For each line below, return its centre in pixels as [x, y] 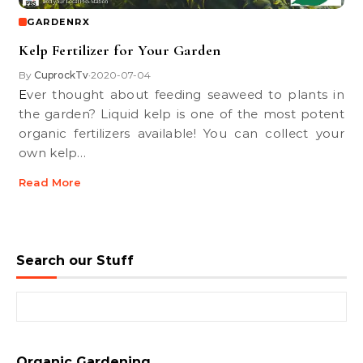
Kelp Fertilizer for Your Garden [120, 50]
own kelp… [53, 153]
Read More [50, 182]
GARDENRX [58, 22]
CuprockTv [61, 75]
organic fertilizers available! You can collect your [181, 133]
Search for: [48, 300]
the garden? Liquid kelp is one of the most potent [181, 114]
